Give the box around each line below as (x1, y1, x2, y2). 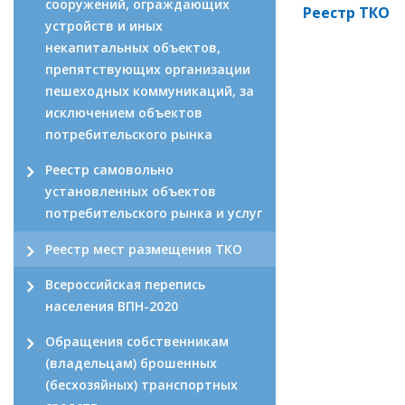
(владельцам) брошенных (45, 354, 217, 372)
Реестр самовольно (45, 161, 174, 179)
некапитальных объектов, (45, 39, 221, 56)
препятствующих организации (45, 61, 250, 78)
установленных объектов (45, 183, 216, 201)
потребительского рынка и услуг (45, 204, 262, 222)
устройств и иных (45, 17, 163, 34)
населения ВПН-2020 (45, 297, 178, 315)
